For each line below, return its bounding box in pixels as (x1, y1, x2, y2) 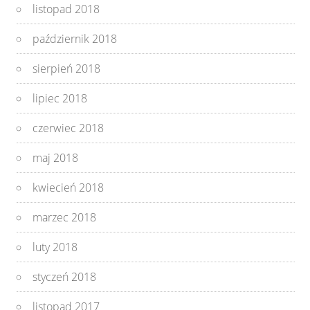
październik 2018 (33, 30, 118, 46)
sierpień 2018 (33, 60, 101, 76)
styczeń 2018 (33, 268, 97, 284)
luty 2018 (33, 239, 78, 255)
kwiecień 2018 (33, 179, 104, 195)
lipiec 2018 (33, 90, 88, 106)
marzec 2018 (33, 209, 97, 225)
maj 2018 (33, 149, 79, 165)
